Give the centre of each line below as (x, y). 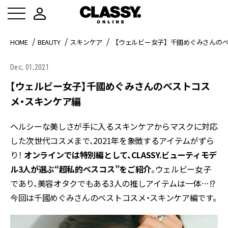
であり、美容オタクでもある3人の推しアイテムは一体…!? (113, 183)
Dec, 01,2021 (30, 67)
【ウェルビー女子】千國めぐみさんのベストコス (110, 86)
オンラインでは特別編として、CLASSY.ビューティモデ (121, 155)
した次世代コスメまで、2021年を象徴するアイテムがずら (112, 140)
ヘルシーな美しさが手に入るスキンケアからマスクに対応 (114, 126)
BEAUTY (49, 42)
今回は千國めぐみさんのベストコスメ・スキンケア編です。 (113, 197)
